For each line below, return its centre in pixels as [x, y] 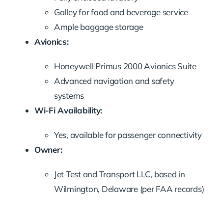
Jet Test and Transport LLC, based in [119, 174]
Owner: [48, 150]
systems [69, 96]
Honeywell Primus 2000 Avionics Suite [125, 66]
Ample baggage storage [98, 27]
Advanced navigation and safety [114, 81]
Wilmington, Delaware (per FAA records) [129, 189]
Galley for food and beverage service [121, 12]
